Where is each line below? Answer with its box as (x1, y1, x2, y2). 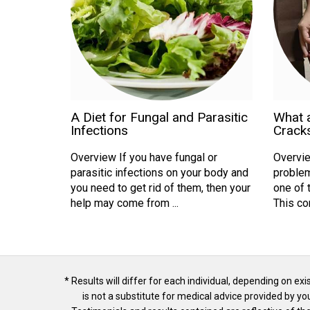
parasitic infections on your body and (71, 165, 248, 179)
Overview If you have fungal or (71, 150, 217, 164)
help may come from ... (71, 196, 179, 210)
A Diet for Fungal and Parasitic (71, 109, 248, 125)
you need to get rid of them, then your (71, 181, 250, 194)
